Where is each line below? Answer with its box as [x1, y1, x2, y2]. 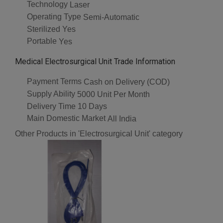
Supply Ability [27, 89, 75, 98]
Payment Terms [27, 77, 82, 86]
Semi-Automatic [83, 12, 139, 21]
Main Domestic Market [27, 114, 106, 123]
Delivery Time [27, 102, 76, 111]
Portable [27, 37, 57, 46]
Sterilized [27, 24, 60, 33]
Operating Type [27, 12, 81, 21]
